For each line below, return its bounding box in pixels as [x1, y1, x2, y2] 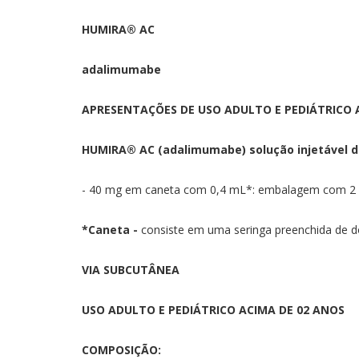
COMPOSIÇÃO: [82, 342, 161, 357]
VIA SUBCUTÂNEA [82, 262, 179, 277]
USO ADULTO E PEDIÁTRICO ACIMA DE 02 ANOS [82, 302, 345, 317]
